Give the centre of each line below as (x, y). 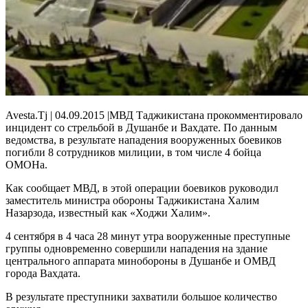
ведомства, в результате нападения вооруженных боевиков (144, 140)
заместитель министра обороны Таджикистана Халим (132, 200)
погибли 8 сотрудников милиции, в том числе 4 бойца (133, 152)
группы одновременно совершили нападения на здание (136, 248)
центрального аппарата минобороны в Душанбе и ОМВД (141, 261)
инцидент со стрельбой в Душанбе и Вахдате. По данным (141, 127)
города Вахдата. (43, 273)
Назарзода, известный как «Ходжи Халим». (108, 212)
